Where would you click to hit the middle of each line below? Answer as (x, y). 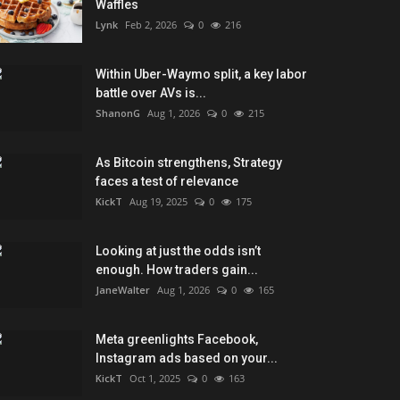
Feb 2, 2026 (151, 24)
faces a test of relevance (167, 181)
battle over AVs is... (151, 92)
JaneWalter (123, 289)
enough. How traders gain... (177, 269)
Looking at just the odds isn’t (178, 250)
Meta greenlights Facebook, (177, 339)
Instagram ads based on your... (187, 358)
